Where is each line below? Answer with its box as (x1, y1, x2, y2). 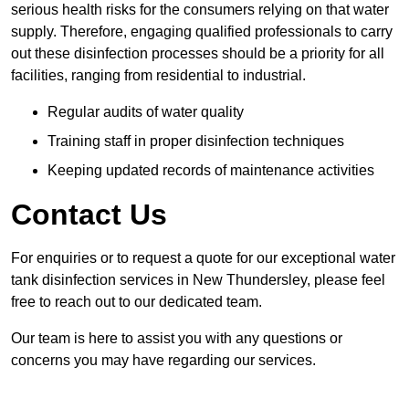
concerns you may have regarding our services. (11, 352, 316, 369)
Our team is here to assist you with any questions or (11, 330, 342, 347)
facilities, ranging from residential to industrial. (11, 68, 306, 84)
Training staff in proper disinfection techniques (47, 133, 344, 150)
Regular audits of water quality (47, 104, 244, 121)
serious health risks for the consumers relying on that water (11, 2, 389, 18)
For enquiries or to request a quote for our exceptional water (11, 250, 395, 267)
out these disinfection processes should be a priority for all (11, 46, 384, 62)
